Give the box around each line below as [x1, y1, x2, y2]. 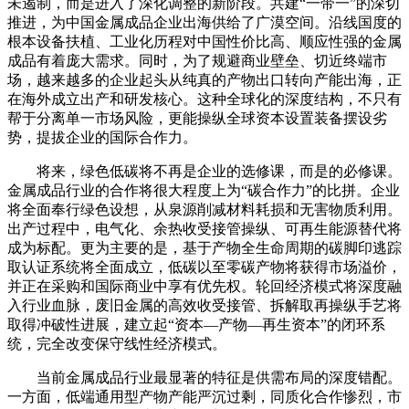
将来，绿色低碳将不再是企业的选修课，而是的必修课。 [7, 163, 402, 179]
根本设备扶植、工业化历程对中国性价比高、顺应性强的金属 [7, 33, 402, 49]
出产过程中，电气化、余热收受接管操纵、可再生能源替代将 [7, 220, 402, 236]
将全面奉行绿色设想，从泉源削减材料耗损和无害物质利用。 [7, 201, 402, 217]
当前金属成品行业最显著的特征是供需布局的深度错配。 [7, 369, 402, 385]
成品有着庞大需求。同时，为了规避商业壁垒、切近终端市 [7, 52, 387, 68]
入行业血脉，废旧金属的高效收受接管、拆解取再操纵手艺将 [7, 297, 402, 313]
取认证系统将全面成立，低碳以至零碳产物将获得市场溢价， [7, 258, 402, 275]
